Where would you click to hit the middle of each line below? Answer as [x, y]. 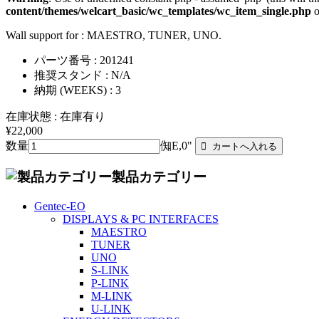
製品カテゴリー [159, 177]
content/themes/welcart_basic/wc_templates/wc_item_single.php [158, 11]
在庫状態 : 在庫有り [56, 116]
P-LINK [110, 283]
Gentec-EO [60, 206]
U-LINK [111, 309]
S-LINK [110, 271]
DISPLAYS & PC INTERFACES [141, 219]
